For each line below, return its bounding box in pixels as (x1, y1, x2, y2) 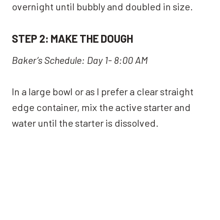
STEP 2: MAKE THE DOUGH (12, 31, 133, 45)
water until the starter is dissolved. (12, 116, 159, 129)
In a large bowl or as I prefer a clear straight (12, 85, 193, 97)
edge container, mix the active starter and (12, 101, 191, 113)
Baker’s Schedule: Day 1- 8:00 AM (12, 54, 148, 66)
